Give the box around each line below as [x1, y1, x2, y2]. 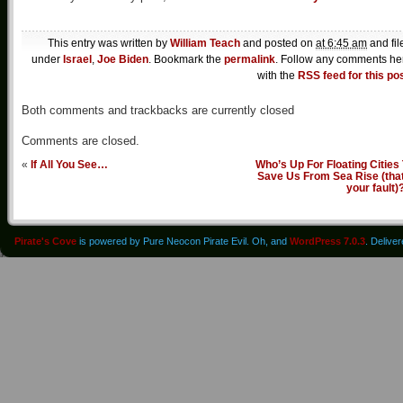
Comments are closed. [22, 134, 139, 148]
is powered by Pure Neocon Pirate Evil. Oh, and [76, 236, 290, 247]
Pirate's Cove [14, 236, 76, 247]
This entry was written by [48, 37, 170, 50]
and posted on [240, 37, 316, 50]
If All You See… [31, 158, 108, 171]
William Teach [170, 37, 240, 50]
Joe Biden [97, 53, 148, 67]
